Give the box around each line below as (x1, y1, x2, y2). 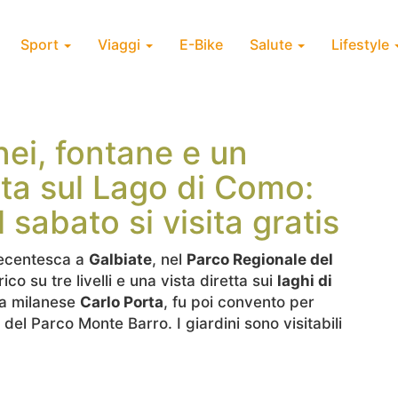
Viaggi (98, 36, 144, 53)
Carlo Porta (80, 293, 163, 311)
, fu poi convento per (163, 293, 314, 311)
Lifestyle (331, 36, 393, 53)
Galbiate (89, 251, 152, 268)
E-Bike (179, 36, 223, 53)
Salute (250, 36, 296, 53)
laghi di (277, 272, 332, 290)
